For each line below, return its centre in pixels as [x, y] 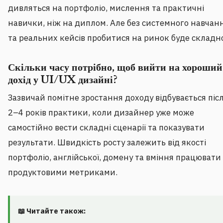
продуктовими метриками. [63, 172]
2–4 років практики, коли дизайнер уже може [101, 113]
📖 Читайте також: [52, 211]
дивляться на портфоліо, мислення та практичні [106, 8]
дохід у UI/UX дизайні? [63, 80]
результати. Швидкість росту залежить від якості [107, 143]
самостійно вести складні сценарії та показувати [106, 128]
